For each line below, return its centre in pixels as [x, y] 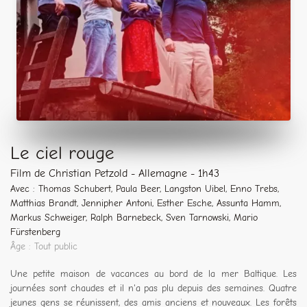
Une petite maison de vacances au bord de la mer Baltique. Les [153, 273]
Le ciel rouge [62, 153]
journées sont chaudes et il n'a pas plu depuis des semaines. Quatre [153, 288]
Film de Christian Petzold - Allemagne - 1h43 [115, 173]
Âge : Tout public [44, 246]
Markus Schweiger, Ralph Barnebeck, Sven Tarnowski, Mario [134, 217]
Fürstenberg [35, 232]
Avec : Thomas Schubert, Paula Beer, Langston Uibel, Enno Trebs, [145, 188]
